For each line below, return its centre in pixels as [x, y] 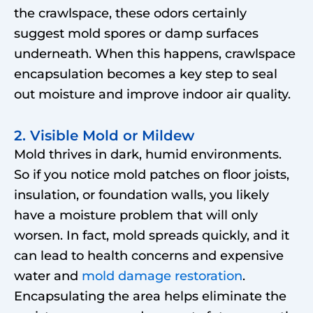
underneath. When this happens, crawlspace [155, 53]
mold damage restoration [162, 276]
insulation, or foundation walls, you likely [141, 195]
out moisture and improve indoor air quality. [152, 94]
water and [48, 276]
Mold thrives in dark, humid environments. [148, 154]
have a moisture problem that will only [136, 215]
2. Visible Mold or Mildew [104, 136]
